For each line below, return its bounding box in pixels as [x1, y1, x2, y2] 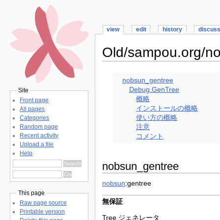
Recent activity [20, 132, 59, 139]
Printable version [20, 208, 65, 216]
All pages [20, 106, 45, 112]
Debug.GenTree [129, 85, 179, 93]
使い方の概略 [136, 113, 177, 121]
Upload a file [20, 141, 54, 148]
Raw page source [20, 199, 67, 207]
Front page [20, 97, 49, 104]
